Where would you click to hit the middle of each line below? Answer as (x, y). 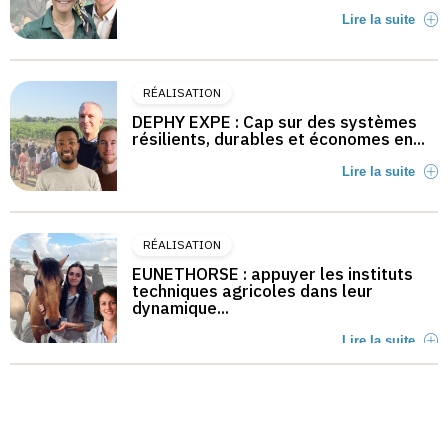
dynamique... (180, 307)
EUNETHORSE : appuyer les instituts (272, 273)
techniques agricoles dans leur (252, 290)
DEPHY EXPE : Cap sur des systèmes (274, 121)
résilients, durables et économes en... (278, 138)
